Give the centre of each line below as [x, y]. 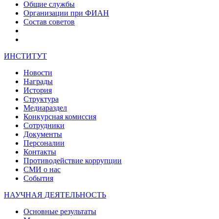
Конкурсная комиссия [60, 116]
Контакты [40, 152]
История [38, 90]
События [38, 178]
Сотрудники [44, 125]
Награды [38, 81]
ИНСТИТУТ [25, 56]
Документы [43, 134]
